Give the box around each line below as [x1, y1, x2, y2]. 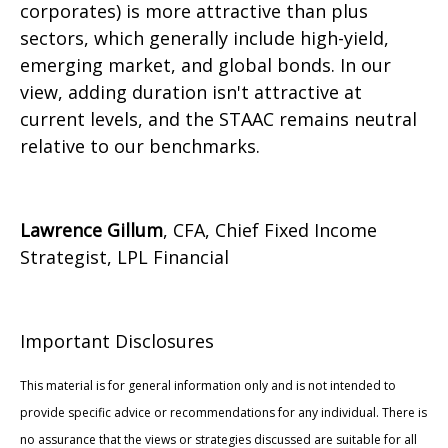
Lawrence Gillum [20, 218, 163, 243]
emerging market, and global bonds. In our [20, 53, 391, 78]
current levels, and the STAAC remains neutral [20, 107, 417, 132]
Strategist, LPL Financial [20, 245, 229, 270]
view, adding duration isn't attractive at [20, 80, 362, 105]
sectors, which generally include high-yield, [20, 26, 389, 51]
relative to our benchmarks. [20, 134, 260, 159]
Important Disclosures [20, 329, 214, 354]
